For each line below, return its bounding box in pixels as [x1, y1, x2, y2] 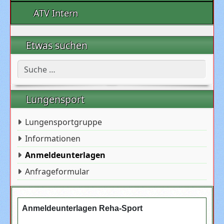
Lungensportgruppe [25, 116, 102, 127]
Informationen [25, 133, 81, 144]
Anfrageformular [25, 166, 90, 177]
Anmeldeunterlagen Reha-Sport [21, 203, 142, 212]
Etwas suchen [26, 38, 90, 52]
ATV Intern [33, 7, 78, 19]
